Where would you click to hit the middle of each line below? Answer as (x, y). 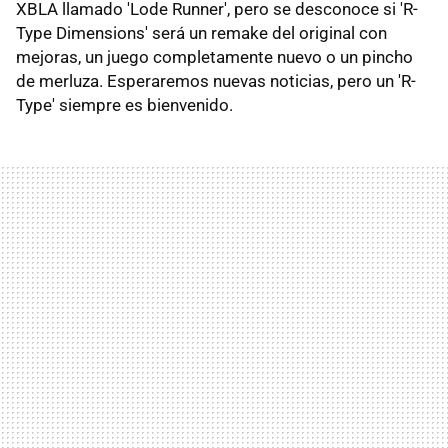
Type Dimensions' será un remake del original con (201, 32)
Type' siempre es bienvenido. (124, 104)
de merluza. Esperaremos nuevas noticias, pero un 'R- (216, 80)
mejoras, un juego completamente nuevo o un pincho (214, 56)
